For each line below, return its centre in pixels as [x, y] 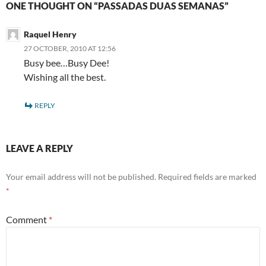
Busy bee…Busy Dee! [66, 63]
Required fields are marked [207, 177]
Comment [27, 219]
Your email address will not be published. [81, 177]
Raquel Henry [50, 34]
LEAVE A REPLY [39, 148]
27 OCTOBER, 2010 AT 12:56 [70, 48]
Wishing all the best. [65, 77]
